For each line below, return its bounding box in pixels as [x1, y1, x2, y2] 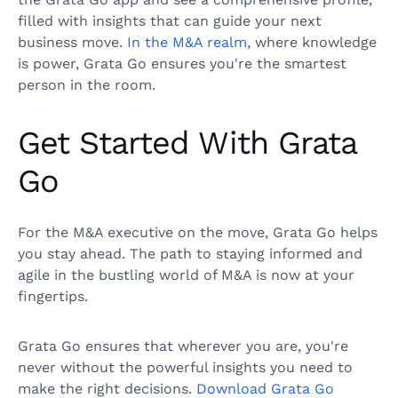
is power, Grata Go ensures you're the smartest [18, 55, 346, 73]
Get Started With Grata [18, 124, 356, 163]
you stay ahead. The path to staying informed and [18, 245, 362, 263]
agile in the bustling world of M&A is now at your [18, 267, 354, 284]
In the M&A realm [127, 34, 247, 52]
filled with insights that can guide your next [18, 12, 322, 30]
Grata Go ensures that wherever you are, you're [18, 338, 348, 355]
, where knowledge [247, 34, 377, 52]
